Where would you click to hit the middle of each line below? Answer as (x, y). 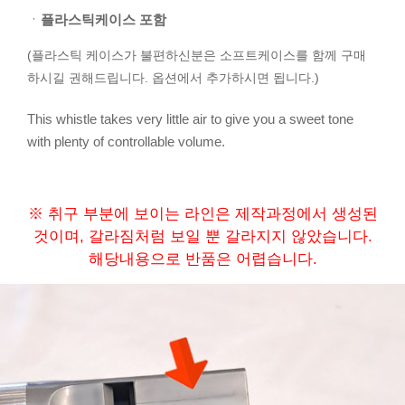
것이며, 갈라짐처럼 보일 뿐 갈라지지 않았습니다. (202, 237)
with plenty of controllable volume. (126, 142)
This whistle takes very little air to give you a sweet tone (190, 119)
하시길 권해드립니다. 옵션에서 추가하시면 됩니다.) (173, 78)
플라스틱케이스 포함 (104, 20)
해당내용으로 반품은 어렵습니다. (202, 259)
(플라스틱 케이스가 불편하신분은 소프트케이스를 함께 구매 (197, 56)
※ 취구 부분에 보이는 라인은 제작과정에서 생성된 (202, 214)
